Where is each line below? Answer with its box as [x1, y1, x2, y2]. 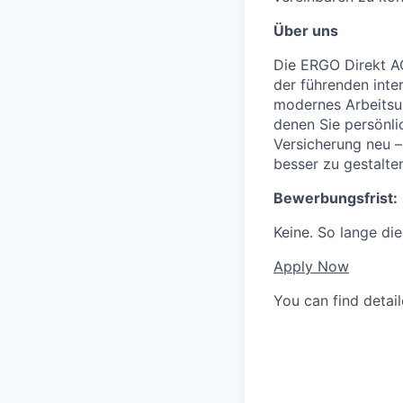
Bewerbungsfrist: [273, 189, 398, 207]
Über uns [273, 22, 338, 40]
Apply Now [273, 257, 349, 275]
